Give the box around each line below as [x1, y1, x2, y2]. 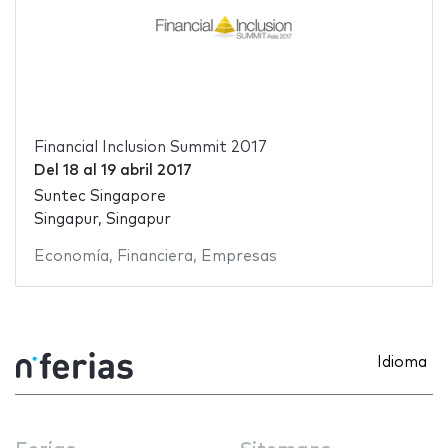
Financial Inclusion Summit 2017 [33, 139, 267, 155]
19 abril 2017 [100, 162, 192, 178]
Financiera [116, 249, 193, 265]
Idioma [377, 354, 427, 370]
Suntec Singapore [33, 189, 166, 205]
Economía [33, 249, 109, 265]
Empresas [200, 249, 277, 265]
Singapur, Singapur [33, 212, 171, 228]
